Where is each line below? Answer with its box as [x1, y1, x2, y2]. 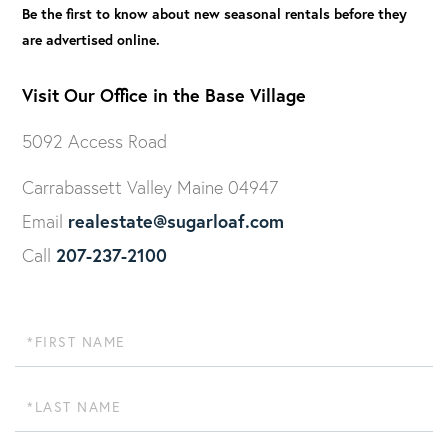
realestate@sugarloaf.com [68, 209, 285, 233]
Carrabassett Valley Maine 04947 [22, 176, 279, 199]
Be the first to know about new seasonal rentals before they [22, 5, 408, 23]
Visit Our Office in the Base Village [22, 83, 307, 107]
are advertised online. [22, 31, 161, 49]
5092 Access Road [22, 130, 168, 153]
